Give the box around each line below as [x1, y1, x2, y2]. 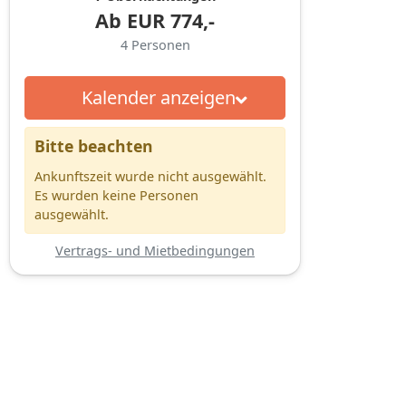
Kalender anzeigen [81, 84, 236, 110]
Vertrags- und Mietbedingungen [55, 241, 255, 259]
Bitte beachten [34, 134, 153, 157]
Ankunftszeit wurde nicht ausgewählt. [34, 167, 266, 185]
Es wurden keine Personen [34, 186, 198, 204]
